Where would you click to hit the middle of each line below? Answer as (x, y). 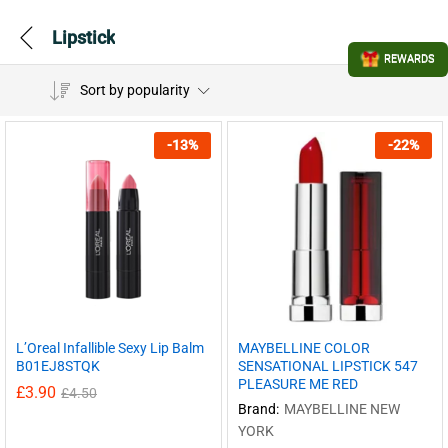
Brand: (258, 408)
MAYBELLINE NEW (341, 408)
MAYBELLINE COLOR (303, 347)
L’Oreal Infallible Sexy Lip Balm (110, 347)
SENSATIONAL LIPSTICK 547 (327, 365)
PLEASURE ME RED (297, 383)
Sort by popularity (134, 90)
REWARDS (409, 59)
